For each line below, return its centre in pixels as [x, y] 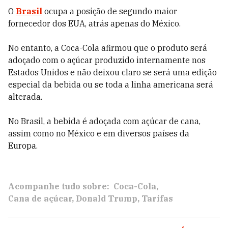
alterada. [25, 97]
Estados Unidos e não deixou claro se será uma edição [112, 72]
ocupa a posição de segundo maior [111, 11]
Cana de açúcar [40, 198]
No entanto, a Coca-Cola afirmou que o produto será [108, 48]
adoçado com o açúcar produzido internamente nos [107, 60]
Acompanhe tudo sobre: [59, 186]
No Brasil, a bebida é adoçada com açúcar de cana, [104, 121]
